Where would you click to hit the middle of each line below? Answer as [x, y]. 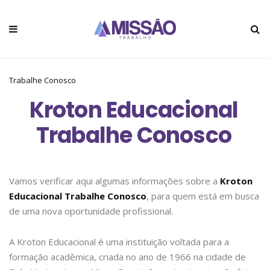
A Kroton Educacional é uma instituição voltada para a [119, 242]
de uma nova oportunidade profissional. [91, 211]
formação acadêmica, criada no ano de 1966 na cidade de [127, 257]
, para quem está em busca [203, 196]
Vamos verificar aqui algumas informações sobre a [113, 181]
